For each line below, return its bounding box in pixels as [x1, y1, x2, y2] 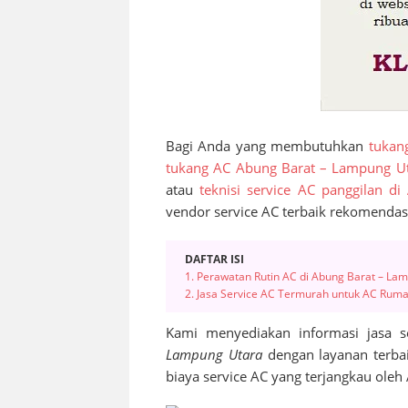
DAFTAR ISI [185, 251, 244, 268]
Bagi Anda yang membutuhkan [166, 137, 369, 156]
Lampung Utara [166, 345, 262, 364]
